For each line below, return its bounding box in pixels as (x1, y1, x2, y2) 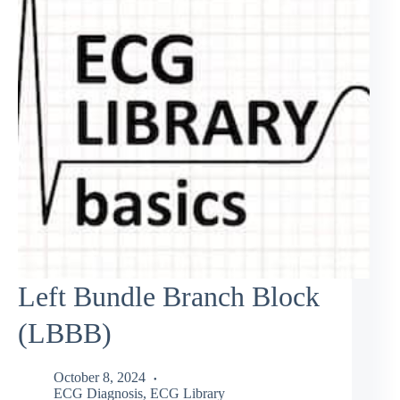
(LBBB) (18, 317, 112, 350)
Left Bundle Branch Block (18, 280, 320, 313)
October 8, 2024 (54, 369, 146, 385)
